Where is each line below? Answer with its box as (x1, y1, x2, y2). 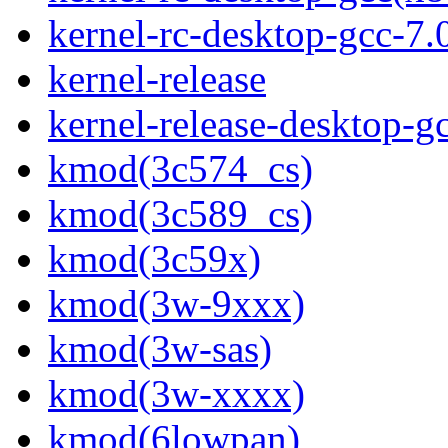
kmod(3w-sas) (48, 327, 272, 371)
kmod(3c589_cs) (48, 192, 313, 236)
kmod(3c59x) (48, 237, 261, 281)
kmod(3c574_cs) (48, 147, 313, 191)
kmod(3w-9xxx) (48, 282, 305, 326)
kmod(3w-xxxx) (48, 372, 305, 416)
